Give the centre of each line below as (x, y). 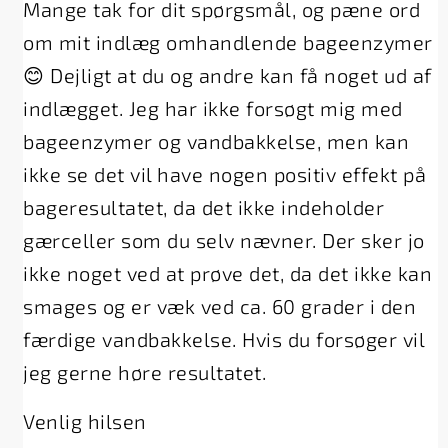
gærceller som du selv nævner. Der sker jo (224, 239)
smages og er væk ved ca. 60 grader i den (220, 305)
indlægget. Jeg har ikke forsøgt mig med (213, 107)
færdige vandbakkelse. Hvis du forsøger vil (224, 338)
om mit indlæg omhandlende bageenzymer (228, 41)
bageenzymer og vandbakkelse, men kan (216, 140)
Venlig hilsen (85, 420)
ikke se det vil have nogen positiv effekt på (225, 173)
